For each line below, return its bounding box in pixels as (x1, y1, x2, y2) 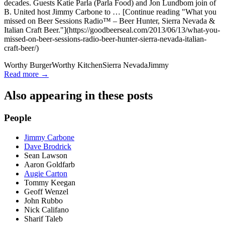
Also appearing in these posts (4, 88, 153, 102)
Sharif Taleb (24, 214, 63, 223)
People (4, 112, 31, 123)
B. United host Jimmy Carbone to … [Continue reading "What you (4, 8, 216, 16)
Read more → (4, 70, 49, 78)
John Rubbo (24, 196, 63, 205)
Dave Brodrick (24, 142, 71, 151)
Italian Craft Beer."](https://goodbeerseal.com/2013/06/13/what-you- (4, 26, 220, 34)
